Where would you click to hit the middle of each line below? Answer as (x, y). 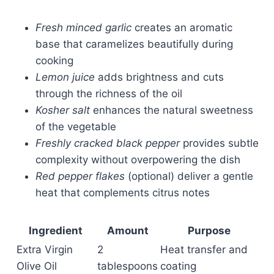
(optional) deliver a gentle (189, 176)
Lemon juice (65, 77)
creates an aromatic (182, 27)
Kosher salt (63, 110)
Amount (128, 230)
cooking (54, 60)
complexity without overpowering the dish (138, 159)
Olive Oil (37, 266)
